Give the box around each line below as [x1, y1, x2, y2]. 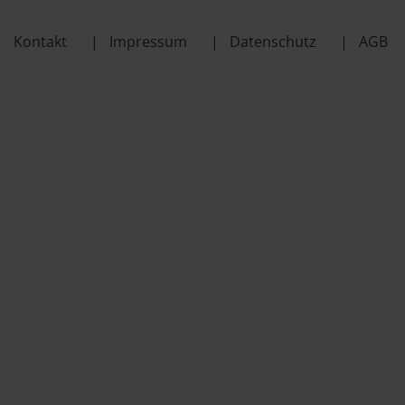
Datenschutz [230, 31, 316, 52]
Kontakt [14, 31, 67, 52]
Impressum [109, 31, 187, 52]
